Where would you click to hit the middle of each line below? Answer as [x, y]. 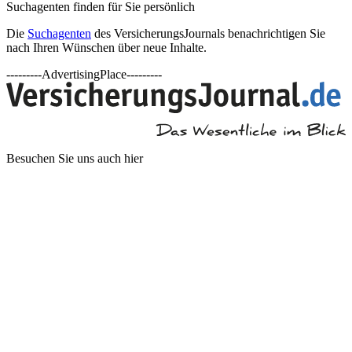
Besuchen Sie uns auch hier [75, 159]
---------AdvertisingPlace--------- [84, 75]
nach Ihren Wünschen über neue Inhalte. [106, 48]
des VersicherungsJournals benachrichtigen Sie [208, 34]
